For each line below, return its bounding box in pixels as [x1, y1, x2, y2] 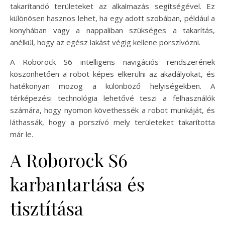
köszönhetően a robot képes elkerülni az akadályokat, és [10, 68, 215, 79]
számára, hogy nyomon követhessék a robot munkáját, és [10, 104, 215, 115]
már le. [10, 129, 33, 139]
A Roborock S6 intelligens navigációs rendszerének [10, 56, 215, 67]
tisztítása [10, 195, 83, 220]
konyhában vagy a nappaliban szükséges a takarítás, [10, 25, 215, 35]
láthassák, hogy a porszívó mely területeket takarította [10, 117, 215, 127]
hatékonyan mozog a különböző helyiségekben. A [10, 80, 215, 91]
